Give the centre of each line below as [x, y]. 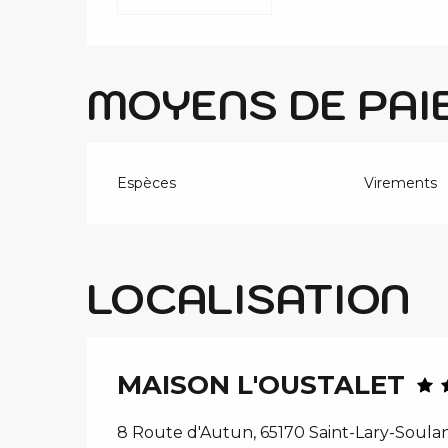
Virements [400, 182]
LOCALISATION [248, 297]
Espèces [147, 182]
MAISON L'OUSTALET [261, 384]
